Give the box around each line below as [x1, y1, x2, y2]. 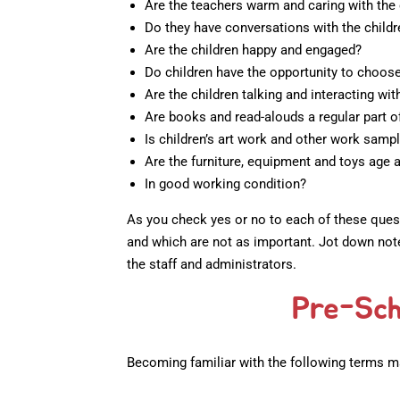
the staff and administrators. [127, 256, 296, 273]
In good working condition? [145, 176, 306, 193]
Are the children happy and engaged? [145, 42, 362, 59]
